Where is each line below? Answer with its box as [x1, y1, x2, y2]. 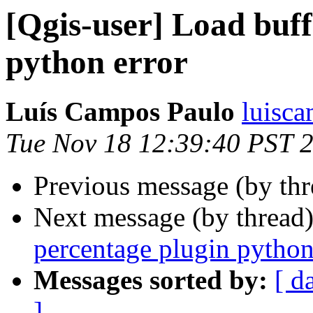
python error [6, 44, 188, 80]
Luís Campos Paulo [6, 96, 235, 127]
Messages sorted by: [34, 265, 268, 296]
